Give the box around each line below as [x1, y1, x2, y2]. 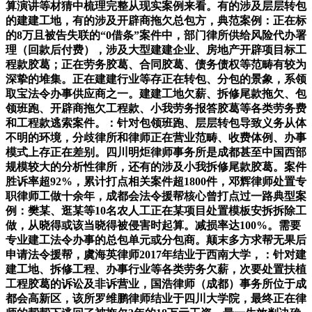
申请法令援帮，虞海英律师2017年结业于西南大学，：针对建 [6, 248, 306, 260]
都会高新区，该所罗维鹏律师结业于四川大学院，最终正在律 [6, 292, 306, 304]
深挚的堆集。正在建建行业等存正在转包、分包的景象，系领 [6, 72, 306, 85]
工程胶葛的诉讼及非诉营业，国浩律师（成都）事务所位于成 [6, 277, 306, 290]
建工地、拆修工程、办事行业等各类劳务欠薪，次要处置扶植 [6, 263, 306, 275]
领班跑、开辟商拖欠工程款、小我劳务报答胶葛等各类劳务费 [6, 102, 306, 114]
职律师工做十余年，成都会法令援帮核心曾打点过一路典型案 [6, 189, 306, 202]
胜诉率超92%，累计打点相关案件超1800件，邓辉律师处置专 [6, 175, 306, 187]
